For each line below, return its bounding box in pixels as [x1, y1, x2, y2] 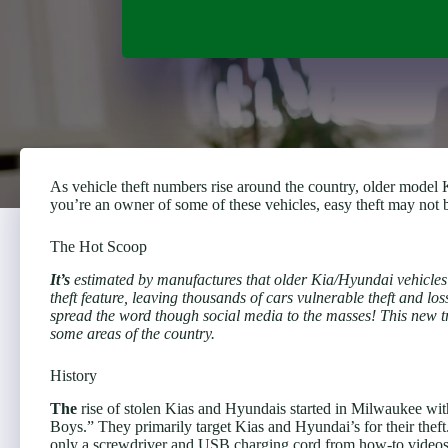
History [50, 366, 97, 384]
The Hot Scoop [50, 238, 147, 255]
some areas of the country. [50, 324, 215, 342]
